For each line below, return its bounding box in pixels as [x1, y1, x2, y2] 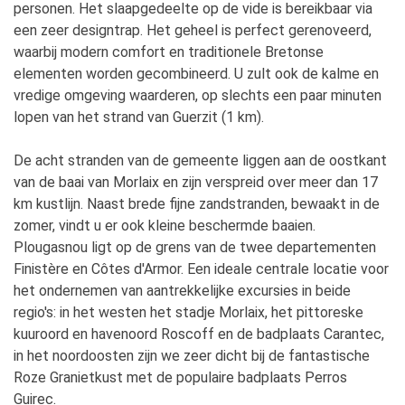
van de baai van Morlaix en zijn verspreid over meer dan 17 [14, 174, 378, 191]
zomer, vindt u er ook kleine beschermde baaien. [14, 217, 316, 234]
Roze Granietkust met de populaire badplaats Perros [14, 369, 347, 386]
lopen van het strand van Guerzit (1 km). [14, 108, 264, 126]
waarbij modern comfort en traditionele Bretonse [14, 43, 324, 61]
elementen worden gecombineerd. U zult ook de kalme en [14, 65, 379, 82]
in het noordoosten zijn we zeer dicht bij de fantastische [14, 347, 370, 364]
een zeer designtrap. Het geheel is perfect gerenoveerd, [14, 22, 372, 39]
